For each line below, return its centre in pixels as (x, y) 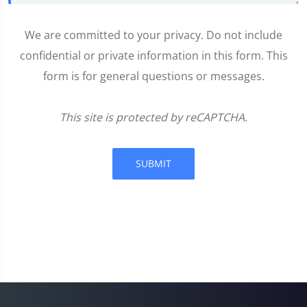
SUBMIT (153, 164)
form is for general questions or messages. (153, 76)
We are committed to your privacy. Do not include (153, 35)
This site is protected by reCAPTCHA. (153, 118)
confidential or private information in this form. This (153, 56)
